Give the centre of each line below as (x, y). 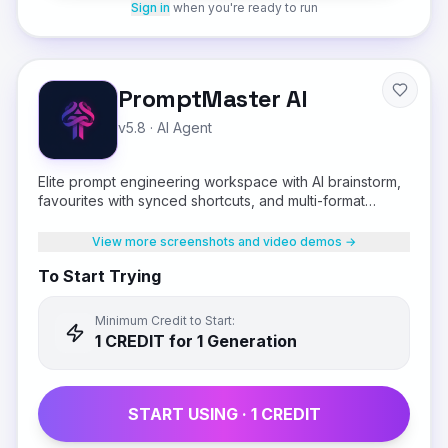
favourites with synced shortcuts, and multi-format (201, 200)
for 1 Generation (231, 341)
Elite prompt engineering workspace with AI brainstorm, (219, 181)
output (59, 219)
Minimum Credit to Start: (165, 320)
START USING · (189, 414)
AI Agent (184, 127)
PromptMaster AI (212, 98)
